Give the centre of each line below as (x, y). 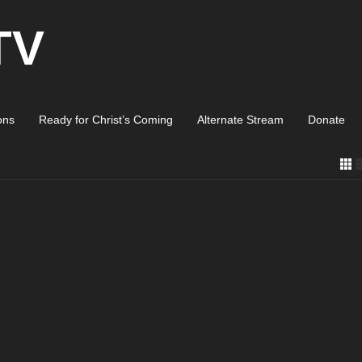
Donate (326, 120)
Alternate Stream (240, 120)
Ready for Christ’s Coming (106, 120)
